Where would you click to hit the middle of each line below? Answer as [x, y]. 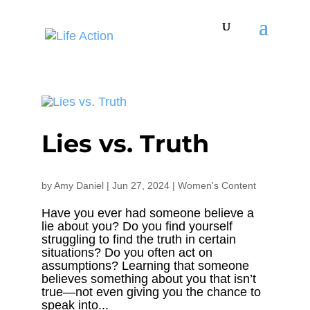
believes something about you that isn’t [148, 279]
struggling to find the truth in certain [138, 239]
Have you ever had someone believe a [147, 213]
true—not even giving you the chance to [151, 292]
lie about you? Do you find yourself [137, 226]
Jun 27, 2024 [140, 185]
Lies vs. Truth [125, 144]
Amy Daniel [79, 185]
